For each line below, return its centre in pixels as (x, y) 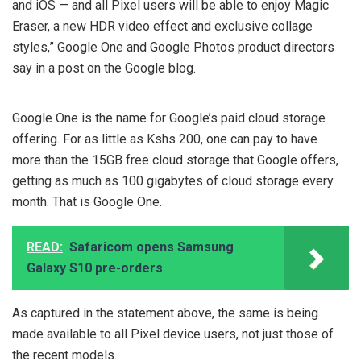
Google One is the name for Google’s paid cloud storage (169, 118)
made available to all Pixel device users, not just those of (173, 334)
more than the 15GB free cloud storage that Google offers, (175, 160)
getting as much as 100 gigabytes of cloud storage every (173, 180)
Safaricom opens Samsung (151, 247)
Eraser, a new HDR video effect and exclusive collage (162, 26)
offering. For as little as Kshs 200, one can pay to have (165, 139)
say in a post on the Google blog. (104, 68)
